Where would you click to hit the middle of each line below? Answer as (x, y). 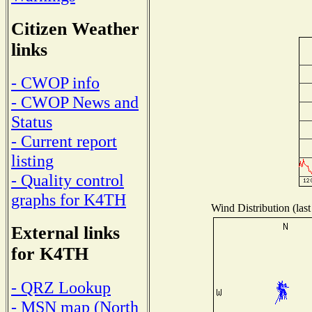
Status (32, 122)
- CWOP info (55, 83)
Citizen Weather (75, 29)
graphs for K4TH (69, 200)
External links (65, 233)
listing (32, 161)
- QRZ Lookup (61, 287)
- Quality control (68, 180)
